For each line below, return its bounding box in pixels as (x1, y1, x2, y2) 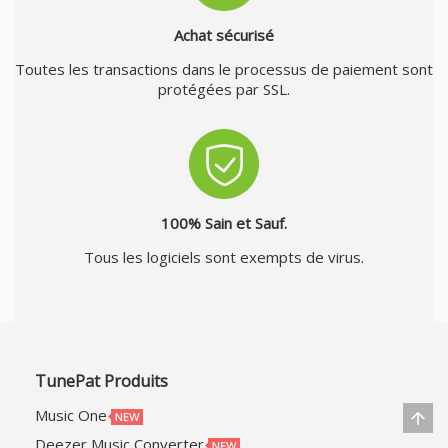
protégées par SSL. (158, 78, 290, 99)
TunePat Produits (35, 369, 168, 392)
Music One (35, 404, 107, 425)
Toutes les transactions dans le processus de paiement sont (15, 58, 433, 79)
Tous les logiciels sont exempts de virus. (84, 246, 364, 267)
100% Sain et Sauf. (161, 212, 287, 233)
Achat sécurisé (174, 24, 274, 45)
